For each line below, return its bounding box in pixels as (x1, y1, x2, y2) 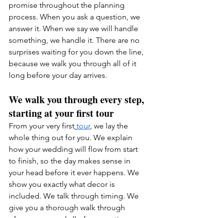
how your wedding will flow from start (9, 145, 140, 154)
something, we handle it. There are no (9, 36, 142, 45)
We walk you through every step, (9, 92, 146, 107)
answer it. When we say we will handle (9, 24, 140, 33)
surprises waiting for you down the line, (9, 47, 145, 56)
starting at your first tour (9, 106, 114, 120)
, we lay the (90, 121, 130, 130)
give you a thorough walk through (9, 203, 127, 212)
